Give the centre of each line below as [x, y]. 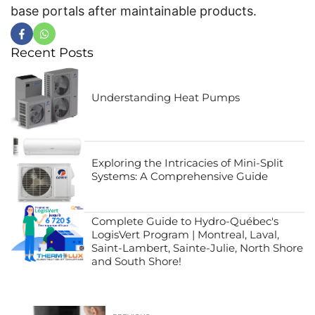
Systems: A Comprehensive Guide [179, 176]
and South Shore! [136, 262]
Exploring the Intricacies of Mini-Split [187, 163]
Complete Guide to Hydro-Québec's [185, 221]
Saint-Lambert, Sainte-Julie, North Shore [197, 248]
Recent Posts [52, 53]
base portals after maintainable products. [134, 11]
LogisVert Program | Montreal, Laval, [185, 235]
